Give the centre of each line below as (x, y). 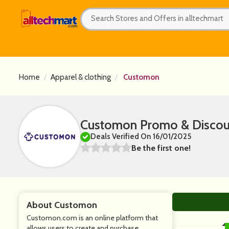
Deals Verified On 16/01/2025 (141, 136)
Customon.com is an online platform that (92, 218)
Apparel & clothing (81, 77)
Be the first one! (161, 148)
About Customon (62, 205)
